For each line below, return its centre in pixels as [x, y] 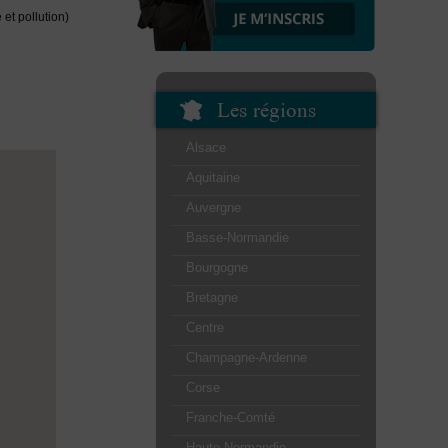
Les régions [266, 108]
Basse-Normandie [237, 237]
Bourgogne [217, 267]
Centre [205, 327]
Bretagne [212, 297]
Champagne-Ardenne [246, 357]
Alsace [206, 147]
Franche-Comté [230, 417]
